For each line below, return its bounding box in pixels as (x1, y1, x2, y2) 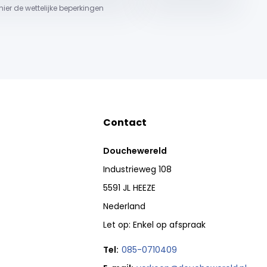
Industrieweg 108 (103, 163, 172, 175)
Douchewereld (103, 145, 167, 157)
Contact (103, 116, 147, 129)
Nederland (103, 200, 146, 212)
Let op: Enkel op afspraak (103, 219, 206, 231)
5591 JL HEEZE (103, 182, 156, 194)
